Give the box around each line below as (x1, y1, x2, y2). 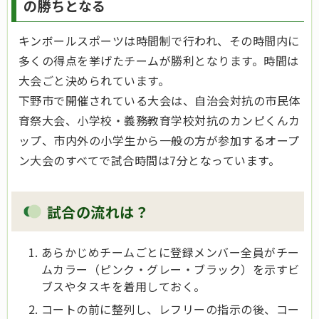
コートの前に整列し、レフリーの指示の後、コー (41, 300, 300, 318)
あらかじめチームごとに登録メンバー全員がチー (41, 243, 300, 261)
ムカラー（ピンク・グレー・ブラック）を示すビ (41, 260, 300, 278)
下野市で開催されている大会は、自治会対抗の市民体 (19, 92, 300, 110)
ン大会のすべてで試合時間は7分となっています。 (19, 152, 281, 169)
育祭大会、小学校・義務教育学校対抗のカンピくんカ (19, 112, 300, 130)
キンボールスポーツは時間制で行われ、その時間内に (19, 32, 300, 50)
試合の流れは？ (47, 202, 150, 223)
